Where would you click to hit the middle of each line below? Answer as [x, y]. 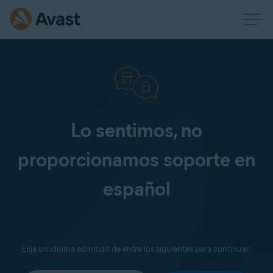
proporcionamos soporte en [136, 159]
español [136, 189]
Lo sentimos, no [136, 130]
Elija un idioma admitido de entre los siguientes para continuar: [136, 249]
